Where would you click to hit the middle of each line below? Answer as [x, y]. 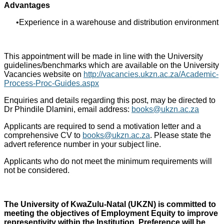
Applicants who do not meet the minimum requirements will [108, 161]
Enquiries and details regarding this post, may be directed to [110, 100]
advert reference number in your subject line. [82, 144]
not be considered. [37, 170]
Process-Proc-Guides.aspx [51, 83]
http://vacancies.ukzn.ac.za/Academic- [151, 74]
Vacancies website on [44, 74]
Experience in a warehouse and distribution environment [119, 22]
